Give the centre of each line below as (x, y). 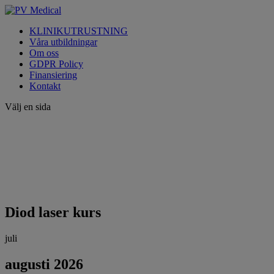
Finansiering (53, 75)
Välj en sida (28, 107)
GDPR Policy (56, 64)
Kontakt (45, 86)
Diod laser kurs (53, 212)
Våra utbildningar (63, 42)
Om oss (44, 53)
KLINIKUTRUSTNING (79, 31)
